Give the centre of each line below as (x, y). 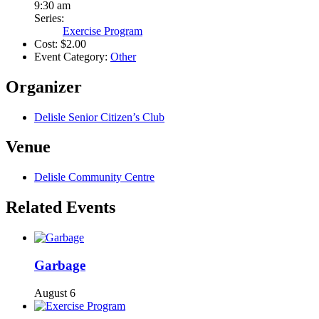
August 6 (55, 293)
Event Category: (71, 56)
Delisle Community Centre (94, 177)
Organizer (44, 87)
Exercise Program (103, 31)
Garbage (60, 265)
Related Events (61, 208)
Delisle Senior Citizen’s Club (99, 117)
